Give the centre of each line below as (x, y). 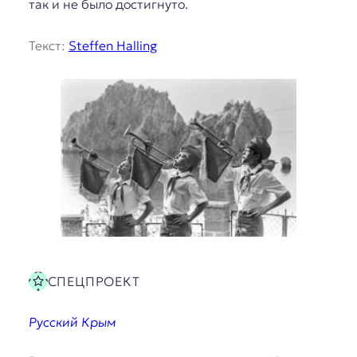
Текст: (48, 46)
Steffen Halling (112, 46)
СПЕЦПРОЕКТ (94, 281)
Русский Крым (72, 322)
